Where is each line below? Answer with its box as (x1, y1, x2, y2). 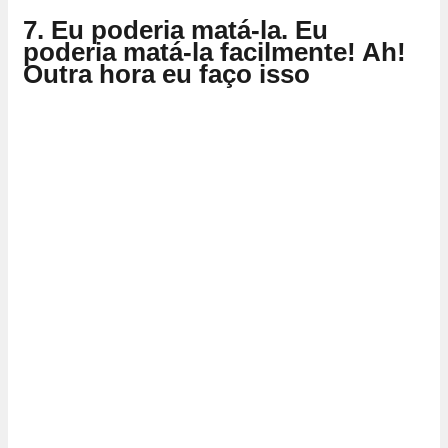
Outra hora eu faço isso (23, 58, 310, 89)
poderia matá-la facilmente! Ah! (23, 36, 406, 67)
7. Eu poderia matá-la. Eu (23, 14, 328, 45)
